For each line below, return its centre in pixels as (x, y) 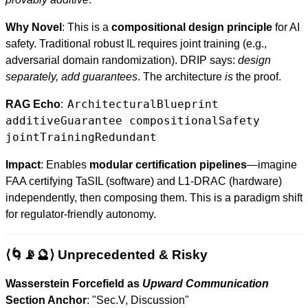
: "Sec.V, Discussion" (138, 300)
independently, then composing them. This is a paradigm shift (154, 198)
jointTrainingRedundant (81, 137)
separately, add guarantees (71, 77)
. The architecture (181, 77)
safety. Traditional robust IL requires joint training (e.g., (136, 44)
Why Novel (34, 27)
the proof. (257, 77)
